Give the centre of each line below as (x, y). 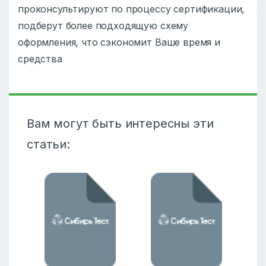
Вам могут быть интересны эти (120, 124)
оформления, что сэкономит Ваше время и (119, 42)
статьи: (48, 145)
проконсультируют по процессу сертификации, (132, 9)
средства (40, 59)
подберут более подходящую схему (103, 26)
